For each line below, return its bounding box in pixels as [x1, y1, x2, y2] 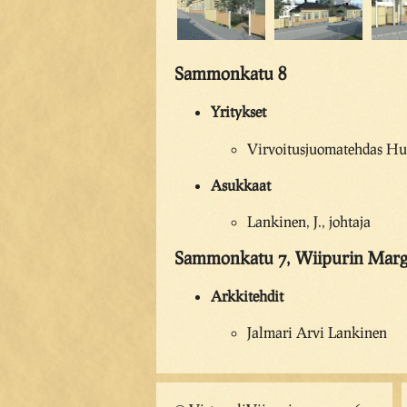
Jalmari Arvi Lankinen [247, 323, 387, 342]
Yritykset [211, 103, 266, 121]
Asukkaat [211, 175, 271, 194]
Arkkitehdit [211, 287, 283, 305]
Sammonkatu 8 [174, 63, 286, 84]
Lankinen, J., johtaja [247, 213, 371, 231]
